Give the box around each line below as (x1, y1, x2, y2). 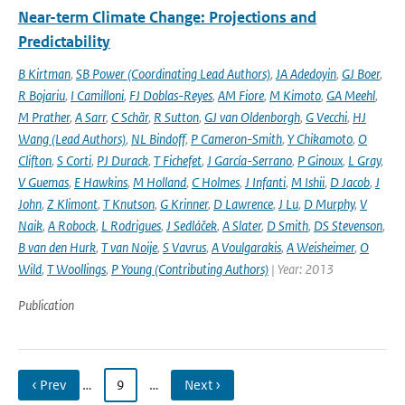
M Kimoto (269, 87, 321, 104)
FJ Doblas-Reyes (129, 87, 212, 104)
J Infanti (245, 174, 286, 191)
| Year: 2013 (268, 260, 334, 278)
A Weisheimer (287, 239, 354, 256)
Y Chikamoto (287, 130, 353, 147)
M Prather (18, 108, 70, 126)
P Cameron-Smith (191, 130, 282, 147)
